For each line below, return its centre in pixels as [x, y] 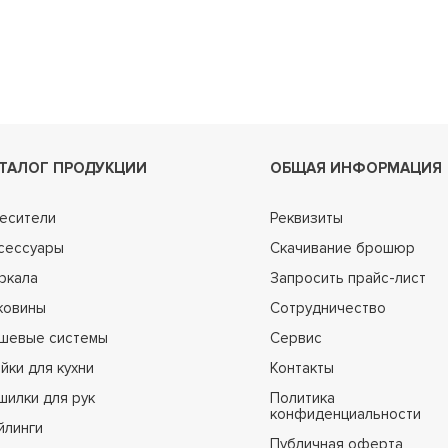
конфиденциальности [345, 414]
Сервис [296, 338]
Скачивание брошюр [342, 248]
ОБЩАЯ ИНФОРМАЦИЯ [356, 168]
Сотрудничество [328, 308]
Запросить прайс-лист [348, 278]
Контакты [302, 368]
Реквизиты [306, 218]
